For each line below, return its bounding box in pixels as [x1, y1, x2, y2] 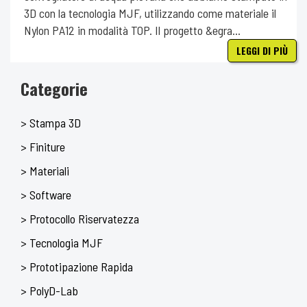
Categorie [21, 75, 88, 101]
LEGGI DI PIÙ [236, 42, 288, 58]
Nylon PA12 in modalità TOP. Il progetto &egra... [24, 22, 241, 38]
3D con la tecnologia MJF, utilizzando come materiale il [24, 5, 276, 21]
